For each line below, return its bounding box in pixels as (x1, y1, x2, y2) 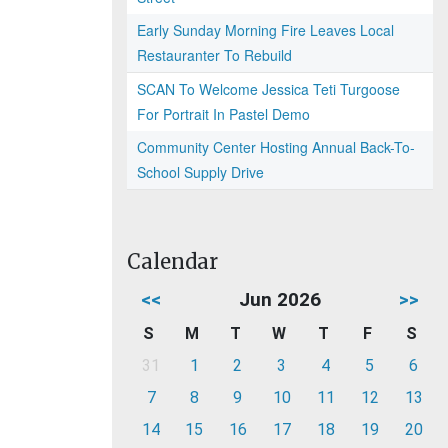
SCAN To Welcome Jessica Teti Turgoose (137, 79, 400, 99)
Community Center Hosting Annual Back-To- (137, 137, 415, 157)
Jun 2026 (239, 288, 321, 311)
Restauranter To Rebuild (137, 45, 292, 65)
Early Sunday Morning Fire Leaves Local (137, 20, 394, 40)
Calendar (127, 249, 218, 274)
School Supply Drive (137, 162, 264, 182)
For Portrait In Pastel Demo (137, 104, 310, 124)
